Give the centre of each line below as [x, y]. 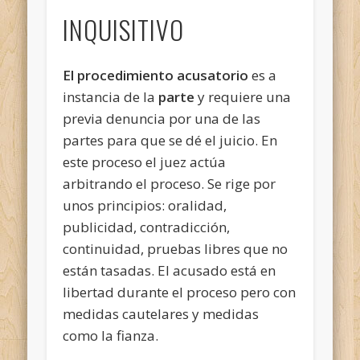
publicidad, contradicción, [147, 227]
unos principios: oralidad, [145, 205]
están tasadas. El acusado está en [170, 270]
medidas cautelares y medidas [161, 313]
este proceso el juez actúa [145, 162]
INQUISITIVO [124, 29]
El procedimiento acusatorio [156, 75]
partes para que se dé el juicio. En [170, 140]
